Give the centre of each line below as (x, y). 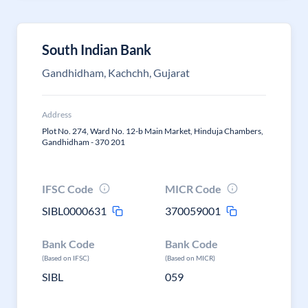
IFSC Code (68, 189)
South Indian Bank (97, 49)
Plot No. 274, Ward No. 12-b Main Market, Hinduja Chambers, (153, 131)
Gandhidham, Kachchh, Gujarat (116, 73)
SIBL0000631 (74, 211)
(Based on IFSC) (66, 258)
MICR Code (194, 189)
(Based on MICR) (190, 258)
